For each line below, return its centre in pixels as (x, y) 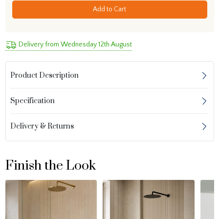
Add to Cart (109, 9)
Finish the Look (50, 165)
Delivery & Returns (42, 126)
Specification (33, 101)
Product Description (45, 76)
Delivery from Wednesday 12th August (75, 44)
